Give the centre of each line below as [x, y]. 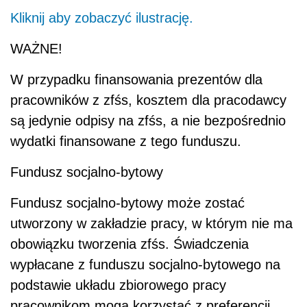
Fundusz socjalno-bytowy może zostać [127, 202]
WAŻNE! [36, 48]
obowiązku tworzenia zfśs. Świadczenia [130, 244]
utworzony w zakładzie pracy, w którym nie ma [151, 223]
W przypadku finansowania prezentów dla [136, 79]
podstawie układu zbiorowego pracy [118, 285]
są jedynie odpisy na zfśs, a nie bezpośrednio [148, 120]
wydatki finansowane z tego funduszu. [126, 141]
